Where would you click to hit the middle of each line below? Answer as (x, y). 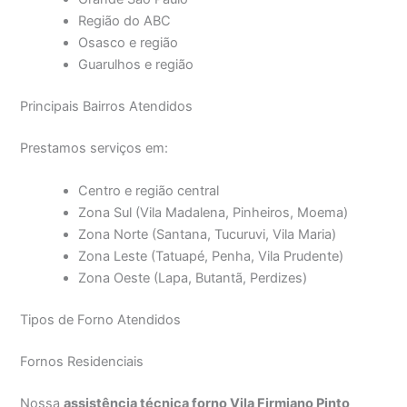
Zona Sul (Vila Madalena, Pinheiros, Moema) (213, 213)
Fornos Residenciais (82, 361)
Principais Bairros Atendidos (107, 106)
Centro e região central (149, 191)
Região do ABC (125, 20)
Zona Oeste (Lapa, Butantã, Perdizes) (193, 278)
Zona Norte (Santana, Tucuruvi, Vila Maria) (208, 235)
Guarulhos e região (136, 64)
